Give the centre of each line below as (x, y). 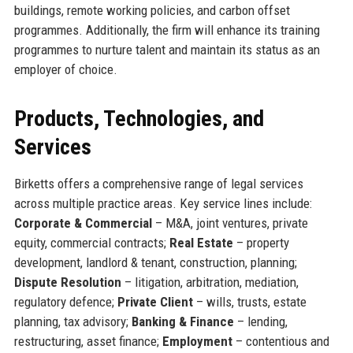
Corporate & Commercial (83, 223)
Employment (197, 341)
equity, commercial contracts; (91, 242)
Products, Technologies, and (139, 118)
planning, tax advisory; (72, 321)
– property (261, 242)
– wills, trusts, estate (249, 301)
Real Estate (201, 242)
